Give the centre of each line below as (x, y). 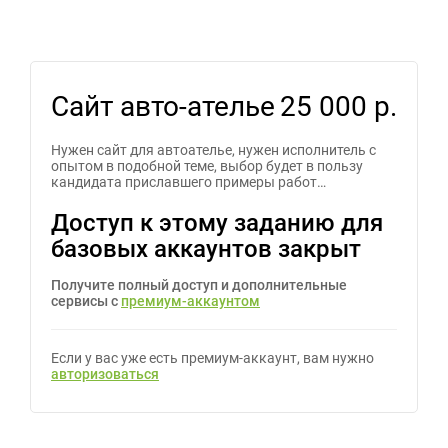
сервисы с (86, 301)
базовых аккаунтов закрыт (206, 249)
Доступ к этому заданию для (217, 223)
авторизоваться (105, 374)
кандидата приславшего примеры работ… (188, 182)
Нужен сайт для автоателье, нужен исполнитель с (213, 150)
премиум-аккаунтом (190, 301)
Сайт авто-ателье (163, 106)
